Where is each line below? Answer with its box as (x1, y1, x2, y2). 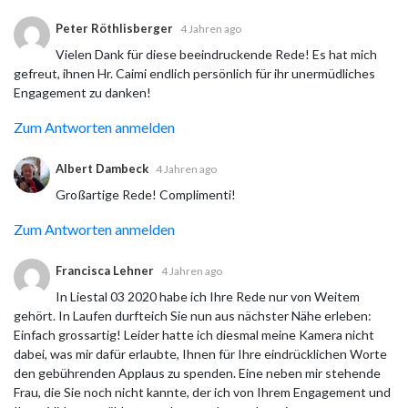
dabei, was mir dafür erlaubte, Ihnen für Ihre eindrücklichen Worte (14, 345, 387, 362)
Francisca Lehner (56, 262, 154, 278)
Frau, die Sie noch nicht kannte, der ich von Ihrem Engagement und (14, 383, 391, 400)
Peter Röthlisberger (56, 20, 173, 36)
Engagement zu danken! (14, 84, 151, 100)
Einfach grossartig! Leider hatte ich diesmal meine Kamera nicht (14, 326, 374, 342)
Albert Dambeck (56, 160, 148, 176)
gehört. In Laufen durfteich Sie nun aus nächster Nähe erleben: (14, 307, 372, 323)
